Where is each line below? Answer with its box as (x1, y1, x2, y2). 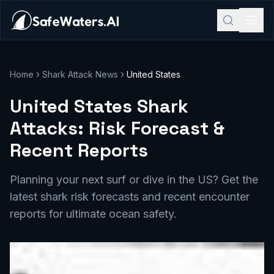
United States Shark (10, 94, 188, 118)
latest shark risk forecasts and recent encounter (10, 190, 250, 203)
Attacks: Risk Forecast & (10, 116, 224, 140)
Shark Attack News (42, 69, 118, 80)
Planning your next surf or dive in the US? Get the (10, 173, 258, 186)
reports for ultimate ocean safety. (10, 207, 177, 220)
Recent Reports (10, 138, 148, 162)
